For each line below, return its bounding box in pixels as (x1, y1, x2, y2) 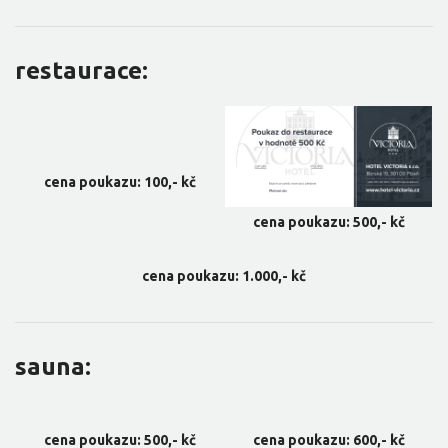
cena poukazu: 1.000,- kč (142, 268, 306, 285)
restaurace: (15, 57, 148, 85)
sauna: (15, 353, 91, 381)
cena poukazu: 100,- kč (43, 174, 196, 191)
